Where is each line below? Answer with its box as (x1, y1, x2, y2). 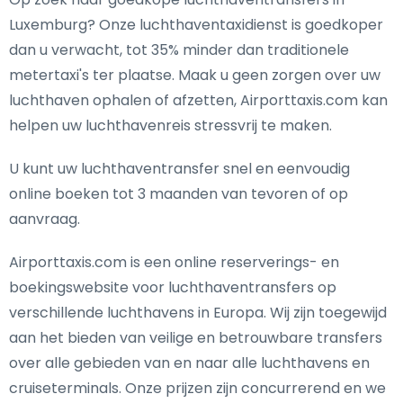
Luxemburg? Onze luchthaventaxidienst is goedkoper (9, 14, 383, 35)
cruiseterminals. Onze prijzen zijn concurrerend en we (9, 378, 386, 399)
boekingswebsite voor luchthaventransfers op (9, 277, 336, 298)
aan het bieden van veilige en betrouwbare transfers (9, 327, 382, 348)
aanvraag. (9, 209, 80, 229)
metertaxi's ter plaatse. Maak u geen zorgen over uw (9, 65, 381, 85)
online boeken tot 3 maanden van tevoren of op (9, 184, 348, 204)
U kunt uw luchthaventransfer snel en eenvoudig (9, 158, 350, 179)
